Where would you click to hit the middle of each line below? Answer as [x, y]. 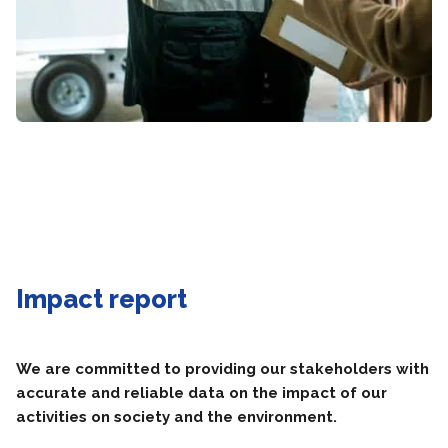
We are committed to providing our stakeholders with [222, 369]
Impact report [101, 299]
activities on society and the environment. [176, 417]
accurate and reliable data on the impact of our [201, 393]
